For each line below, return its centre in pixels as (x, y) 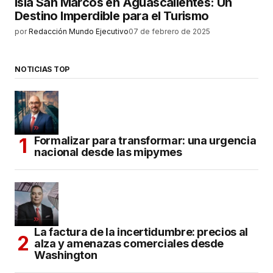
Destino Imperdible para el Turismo (112, 16)
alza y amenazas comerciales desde (129, 243)
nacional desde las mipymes (108, 152)
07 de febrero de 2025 (169, 32)
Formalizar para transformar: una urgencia (145, 140)
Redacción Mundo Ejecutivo (79, 32)
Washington (66, 255)
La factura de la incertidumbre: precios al (141, 232)
